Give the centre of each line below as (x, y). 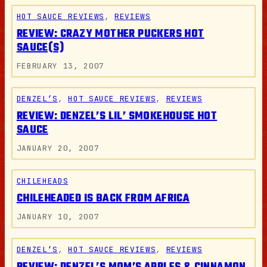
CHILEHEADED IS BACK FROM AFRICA (103, 198)
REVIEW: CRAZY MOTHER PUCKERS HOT (110, 34)
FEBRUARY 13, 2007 (60, 66)
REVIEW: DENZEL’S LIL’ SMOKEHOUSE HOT (117, 116)
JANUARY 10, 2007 (58, 216)
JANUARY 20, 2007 (58, 148)
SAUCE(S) (40, 48)
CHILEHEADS (42, 181)
